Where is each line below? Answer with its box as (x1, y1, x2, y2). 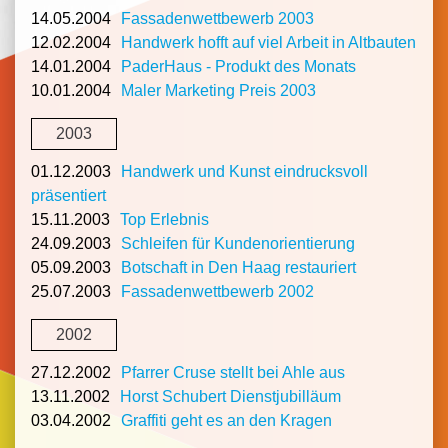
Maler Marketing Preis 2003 (121, 81, 316, 99)
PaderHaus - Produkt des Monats (121, 57, 356, 75)
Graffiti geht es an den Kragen (121, 412, 332, 430)
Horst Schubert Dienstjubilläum (120, 388, 341, 406)
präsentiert (31, 187, 106, 204)
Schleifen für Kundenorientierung (121, 235, 355, 252)
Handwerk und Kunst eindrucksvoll (121, 163, 368, 180)
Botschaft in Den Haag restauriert (121, 259, 356, 276)
